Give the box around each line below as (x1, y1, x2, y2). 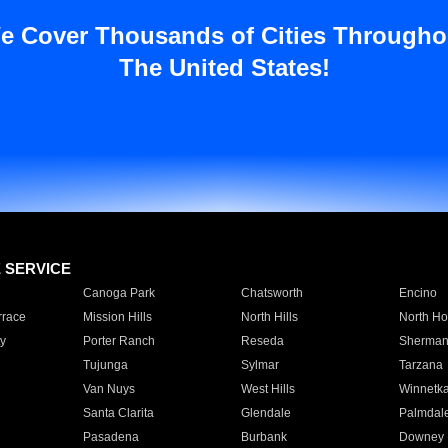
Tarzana (398, 358, 443, 372)
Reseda (240, 334, 284, 348)
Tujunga (82, 358, 128, 372)
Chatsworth (240, 286, 303, 300)
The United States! (118, 54, 330, 81)
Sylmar (240, 358, 279, 372)
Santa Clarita (82, 406, 154, 420)
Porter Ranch (82, 334, 155, 348)
